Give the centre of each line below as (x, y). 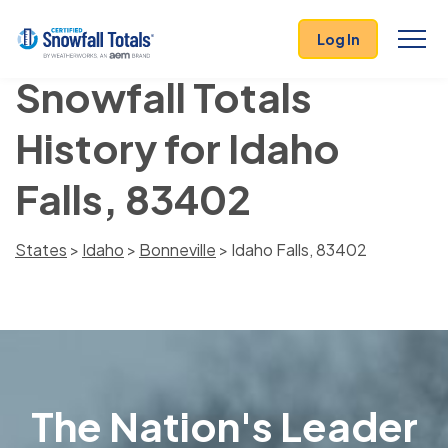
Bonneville (177, 249)
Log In (338, 39)
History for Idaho (177, 147)
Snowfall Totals (163, 96)
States (41, 249)
